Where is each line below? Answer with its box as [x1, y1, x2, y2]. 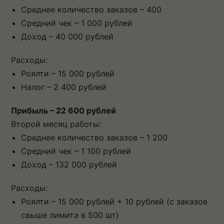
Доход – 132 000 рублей [21, 159, 117, 169]
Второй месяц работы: [11, 118, 101, 129]
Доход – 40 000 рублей [21, 31, 113, 41]
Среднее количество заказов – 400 [21, 4, 161, 14]
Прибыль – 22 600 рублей [11, 105, 116, 115]
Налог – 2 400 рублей [21, 81, 106, 92]
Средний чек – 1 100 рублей [21, 145, 131, 156]
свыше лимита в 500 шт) [21, 209, 119, 220]
